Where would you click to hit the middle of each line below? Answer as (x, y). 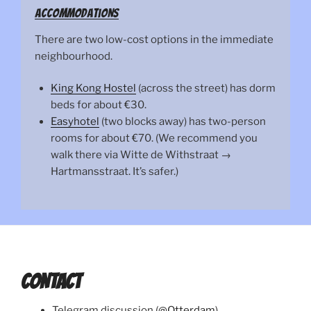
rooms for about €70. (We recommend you (154, 138)
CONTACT (51, 282)
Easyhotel (75, 122)
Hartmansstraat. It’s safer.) (114, 172)
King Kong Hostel (93, 89)
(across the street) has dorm (205, 89)
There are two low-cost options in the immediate (154, 39)
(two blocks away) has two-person (182, 122)
